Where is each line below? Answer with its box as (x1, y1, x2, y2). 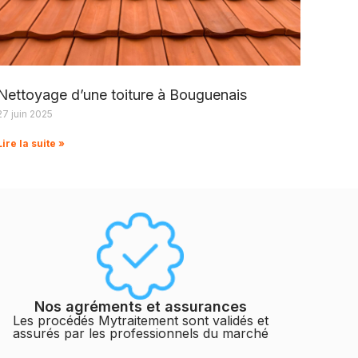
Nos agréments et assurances (34, 297, 247, 315)
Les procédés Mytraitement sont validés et (12, 312, 268, 328)
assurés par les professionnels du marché (12, 324, 268, 341)
